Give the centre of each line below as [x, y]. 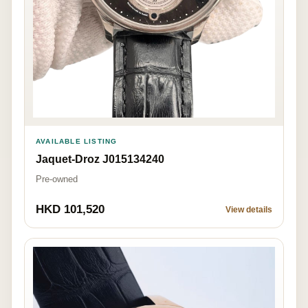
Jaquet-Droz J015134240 [100, 159]
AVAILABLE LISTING [77, 142]
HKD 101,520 [70, 210]
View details [249, 210]
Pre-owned [57, 179]
